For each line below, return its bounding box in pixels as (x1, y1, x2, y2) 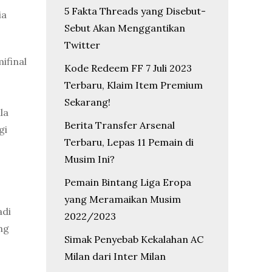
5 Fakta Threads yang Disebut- (64, 5, 206, 17)
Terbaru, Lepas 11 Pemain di (64, 136, 194, 148)
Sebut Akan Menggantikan (64, 22, 185, 34)
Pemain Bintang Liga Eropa (64, 176, 191, 188)
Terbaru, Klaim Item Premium (64, 79, 203, 91)
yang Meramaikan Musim (64, 193, 181, 205)
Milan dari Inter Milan (64, 250, 166, 262)
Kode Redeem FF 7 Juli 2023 (64, 62, 192, 74)
